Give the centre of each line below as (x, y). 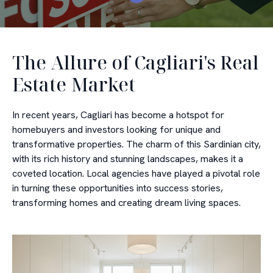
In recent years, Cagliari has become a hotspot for (118, 115)
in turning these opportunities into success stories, (118, 188)
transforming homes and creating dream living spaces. (126, 203)
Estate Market (74, 84)
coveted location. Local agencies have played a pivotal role (136, 173)
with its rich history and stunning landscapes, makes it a (128, 159)
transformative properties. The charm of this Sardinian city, (136, 144)
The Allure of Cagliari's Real (136, 62)
